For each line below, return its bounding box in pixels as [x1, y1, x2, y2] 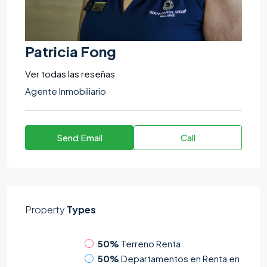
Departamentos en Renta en [121, 253, 240, 265]
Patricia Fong [25, 42, 116, 60]
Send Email [56, 131, 103, 143]
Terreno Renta [121, 238, 181, 250]
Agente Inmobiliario [25, 85, 106, 97]
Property [25, 203, 65, 216]
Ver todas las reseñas [25, 67, 115, 79]
